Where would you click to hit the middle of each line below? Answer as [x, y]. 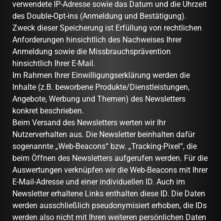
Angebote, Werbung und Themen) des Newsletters [99, 99]
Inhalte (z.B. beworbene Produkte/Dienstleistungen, [101, 87]
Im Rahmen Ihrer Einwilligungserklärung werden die [101, 75]
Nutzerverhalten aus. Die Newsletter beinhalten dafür [104, 134]
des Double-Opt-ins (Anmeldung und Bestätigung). [99, 16]
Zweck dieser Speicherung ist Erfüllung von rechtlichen [107, 28]
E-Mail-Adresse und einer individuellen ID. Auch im [99, 182]
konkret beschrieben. [49, 110]
